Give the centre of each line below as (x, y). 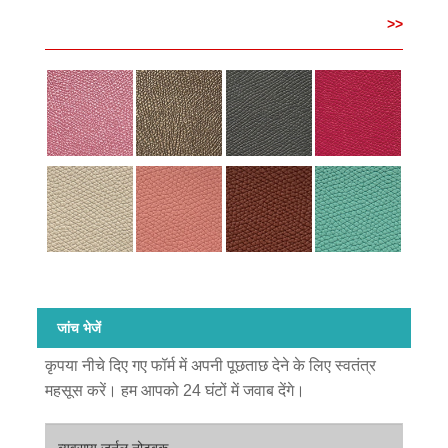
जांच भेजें (79, 327)
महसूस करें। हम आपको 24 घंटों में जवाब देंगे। (174, 391)
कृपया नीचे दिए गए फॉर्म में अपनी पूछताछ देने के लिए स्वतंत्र (210, 366)
